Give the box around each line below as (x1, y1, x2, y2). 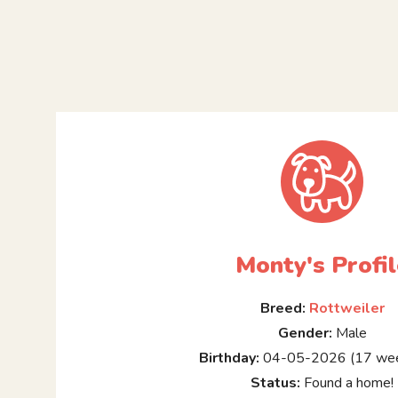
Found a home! (300, 373, 394, 394)
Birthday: (199, 348, 260, 369)
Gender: (277, 323, 332, 344)
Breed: (259, 298, 306, 319)
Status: (251, 373, 301, 394)
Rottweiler (308, 298, 385, 319)
